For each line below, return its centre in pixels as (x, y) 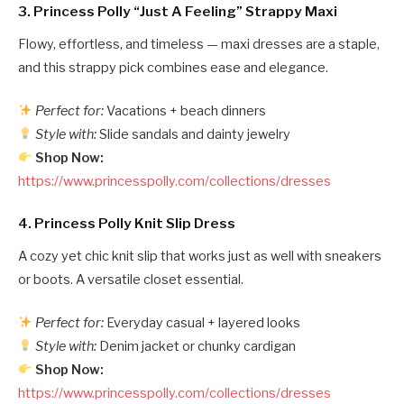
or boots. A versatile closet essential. (131, 279)
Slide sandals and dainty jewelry (194, 134)
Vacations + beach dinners (185, 110)
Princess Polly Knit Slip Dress (135, 224)
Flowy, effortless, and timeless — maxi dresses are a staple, (199, 44)
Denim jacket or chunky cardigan (197, 346)
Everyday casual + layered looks (202, 322)
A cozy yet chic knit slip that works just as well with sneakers (200, 256)
